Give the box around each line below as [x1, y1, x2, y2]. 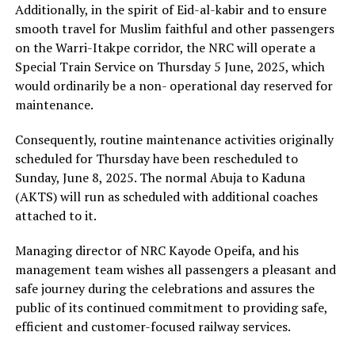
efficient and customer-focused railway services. [14, 318, 291, 336]
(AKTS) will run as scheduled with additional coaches [14, 188, 318, 206]
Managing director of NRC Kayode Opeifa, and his [14, 242, 299, 260]
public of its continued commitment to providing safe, [14, 299, 327, 317]
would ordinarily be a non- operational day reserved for [14, 77, 333, 95]
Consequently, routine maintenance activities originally [14, 131, 334, 149]
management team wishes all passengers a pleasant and [14, 261, 336, 279]
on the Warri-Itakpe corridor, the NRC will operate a [14, 39, 315, 57]
